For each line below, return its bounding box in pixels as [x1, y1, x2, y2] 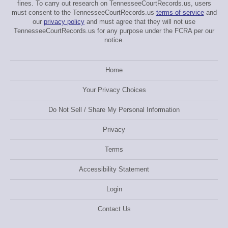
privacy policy [44, 18, 84, 25]
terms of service [156, 9, 204, 16]
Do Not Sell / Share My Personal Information [48, 106, 180, 113]
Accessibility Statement [79, 165, 149, 173]
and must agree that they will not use [84, 18, 195, 25]
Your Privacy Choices [82, 86, 146, 94]
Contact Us [97, 205, 131, 213]
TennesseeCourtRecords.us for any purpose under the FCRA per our [14, 27, 214, 35]
